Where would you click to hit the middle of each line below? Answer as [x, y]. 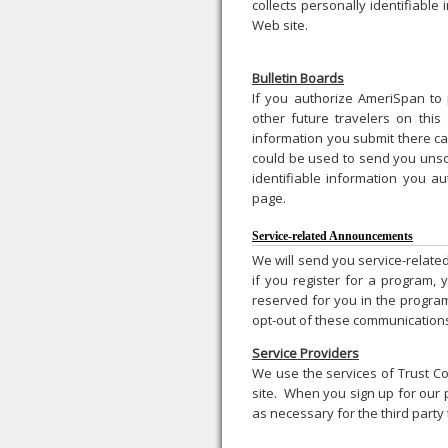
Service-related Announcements [332, 236]
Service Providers [305, 353]
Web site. [281, 25]
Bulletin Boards [298, 78]
